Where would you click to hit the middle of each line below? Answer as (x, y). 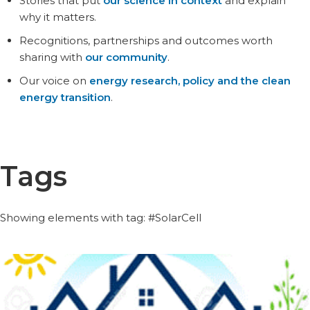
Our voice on (54, 81)
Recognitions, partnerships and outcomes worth (146, 40)
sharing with (52, 57)
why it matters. (57, 17)
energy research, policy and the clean (190, 81)
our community (126, 57)
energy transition (65, 97)
